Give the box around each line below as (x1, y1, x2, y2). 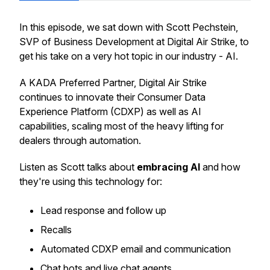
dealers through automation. (19, 134, 141, 146)
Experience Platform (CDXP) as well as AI (19, 105, 201, 118)
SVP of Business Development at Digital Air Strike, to (19, 36, 249, 48)
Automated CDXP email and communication (40, 243, 231, 255)
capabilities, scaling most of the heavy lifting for (19, 120, 224, 132)
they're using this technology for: (19, 175, 162, 187)
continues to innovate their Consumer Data (19, 91, 206, 103)
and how (200, 161, 240, 173)
